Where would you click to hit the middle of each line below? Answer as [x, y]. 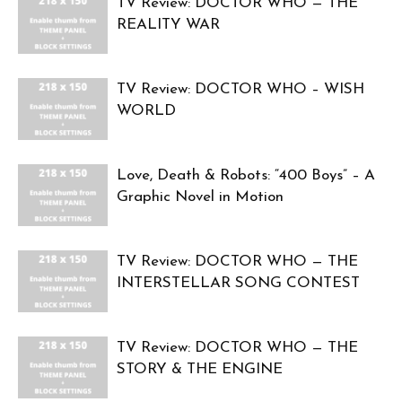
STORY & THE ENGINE [200, 370]
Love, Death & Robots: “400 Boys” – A [246, 176]
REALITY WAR [168, 25]
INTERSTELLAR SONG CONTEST [238, 284]
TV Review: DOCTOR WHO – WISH [240, 90]
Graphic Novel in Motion [200, 197]
